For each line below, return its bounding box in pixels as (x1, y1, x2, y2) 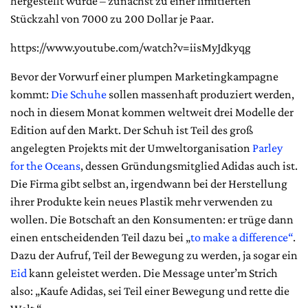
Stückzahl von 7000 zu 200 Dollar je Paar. (10, 12, 214, 25)
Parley (252, 141, 283, 155)
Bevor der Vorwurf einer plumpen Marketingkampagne (10, 69, 278, 83)
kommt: (10, 87, 51, 101)
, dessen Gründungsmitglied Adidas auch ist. (80, 159, 298, 173)
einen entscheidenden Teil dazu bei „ (10, 230, 190, 244)
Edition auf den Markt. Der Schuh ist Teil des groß (10, 123, 253, 137)
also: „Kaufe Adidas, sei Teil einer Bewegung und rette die (10, 284, 289, 298)
